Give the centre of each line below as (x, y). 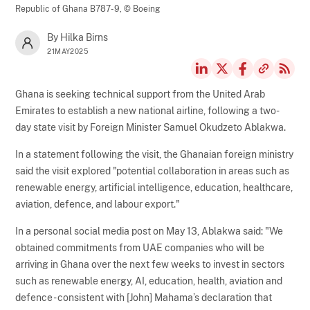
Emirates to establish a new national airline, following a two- (148, 110)
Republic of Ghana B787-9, (70, 9)
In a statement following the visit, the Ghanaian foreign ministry (155, 154)
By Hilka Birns (78, 37)
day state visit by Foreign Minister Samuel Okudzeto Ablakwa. (151, 127)
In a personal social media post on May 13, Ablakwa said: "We (149, 231)
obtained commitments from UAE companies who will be (140, 247)
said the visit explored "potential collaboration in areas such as (153, 171)
